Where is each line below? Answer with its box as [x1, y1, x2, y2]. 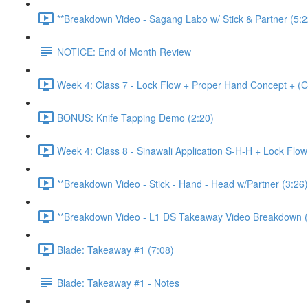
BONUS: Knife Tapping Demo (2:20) [57, 110, 214, 124]
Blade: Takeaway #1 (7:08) [57, 242, 174, 256]
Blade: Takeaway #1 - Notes [57, 275, 179, 289]
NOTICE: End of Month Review [57, 44, 191, 58]
